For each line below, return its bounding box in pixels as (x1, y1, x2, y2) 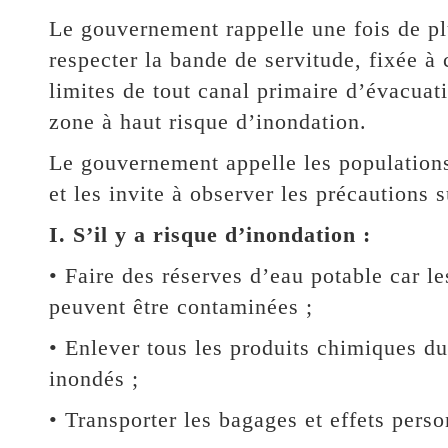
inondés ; (48, 365, 139, 391)
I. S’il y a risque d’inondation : (48, 221, 371, 247)
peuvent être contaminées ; (48, 293, 313, 319)
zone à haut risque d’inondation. (48, 108, 367, 134)
